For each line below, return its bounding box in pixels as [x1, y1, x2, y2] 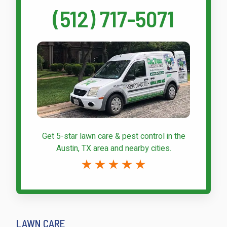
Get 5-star [42, 130, 80, 142]
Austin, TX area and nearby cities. [56, 142, 171, 155]
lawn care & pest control [79, 130, 165, 142]
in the [164, 130, 185, 142]
